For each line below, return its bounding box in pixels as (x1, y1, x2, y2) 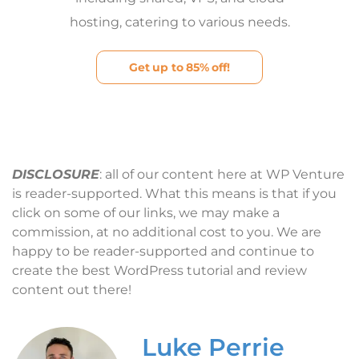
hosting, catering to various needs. (69, 14, 290, 30)
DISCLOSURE (12, 166, 99, 182)
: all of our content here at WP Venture (99, 166, 345, 182)
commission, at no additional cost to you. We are (12, 224, 321, 240)
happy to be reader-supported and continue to (12, 243, 314, 259)
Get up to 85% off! (129, 60, 230, 75)
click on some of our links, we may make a (12, 204, 280, 220)
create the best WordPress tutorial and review (12, 262, 307, 278)
